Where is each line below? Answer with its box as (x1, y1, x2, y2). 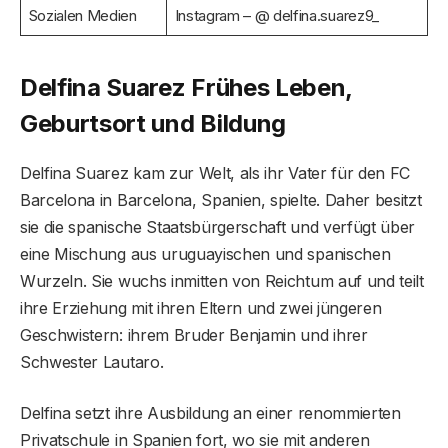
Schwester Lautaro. (20, 352, 164, 373)
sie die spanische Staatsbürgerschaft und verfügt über (20, 217, 416, 238)
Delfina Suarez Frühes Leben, (20, 73, 353, 103)
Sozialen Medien (28, 5, 137, 25)
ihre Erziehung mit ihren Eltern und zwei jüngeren (20, 298, 382, 319)
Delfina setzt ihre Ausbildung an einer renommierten (20, 403, 401, 424)
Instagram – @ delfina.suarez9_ (174, 5, 379, 25)
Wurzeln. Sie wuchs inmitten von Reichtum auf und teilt (20, 271, 424, 292)
